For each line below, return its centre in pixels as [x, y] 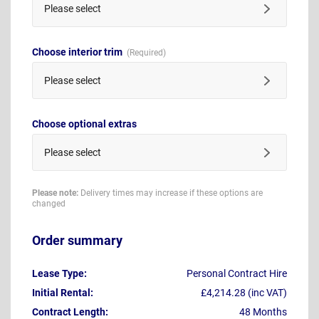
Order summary [77, 241]
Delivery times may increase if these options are [171, 193]
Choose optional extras [84, 124]
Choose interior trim [78, 52]
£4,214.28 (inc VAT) [244, 293]
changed [49, 203]
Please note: [55, 193]
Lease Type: [59, 274]
